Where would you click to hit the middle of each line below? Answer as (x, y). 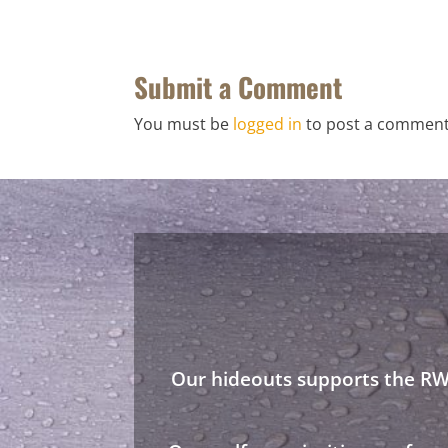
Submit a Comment (238, 87)
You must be (184, 124)
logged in (268, 124)
